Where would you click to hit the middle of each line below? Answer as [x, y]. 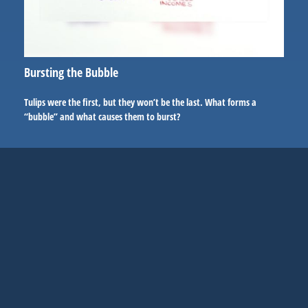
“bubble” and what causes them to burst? [102, 117]
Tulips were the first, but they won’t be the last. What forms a [140, 102]
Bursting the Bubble [71, 73]
